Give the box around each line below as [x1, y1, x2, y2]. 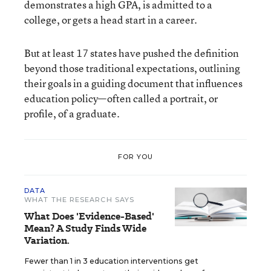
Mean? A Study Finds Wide [24, 221, 146, 235]
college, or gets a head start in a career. [24, 12, 197, 27]
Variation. [24, 233, 70, 247]
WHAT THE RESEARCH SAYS [24, 195, 135, 204]
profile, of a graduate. [24, 106, 120, 120]
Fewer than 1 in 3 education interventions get [24, 256, 198, 266]
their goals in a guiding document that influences [24, 76, 243, 90]
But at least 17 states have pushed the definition [24, 45, 239, 60]
